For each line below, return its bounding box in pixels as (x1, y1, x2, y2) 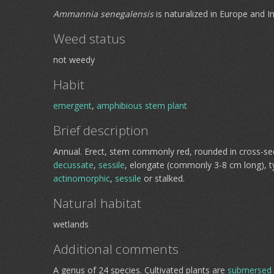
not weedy (53, 54, 95, 65)
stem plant (145, 100, 187, 111)
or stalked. (141, 172, 185, 184)
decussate (53, 159, 94, 171)
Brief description (53, 122, 149, 139)
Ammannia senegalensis (53, 8, 154, 20)
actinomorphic (53, 172, 110, 184)
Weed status (53, 30, 126, 47)
